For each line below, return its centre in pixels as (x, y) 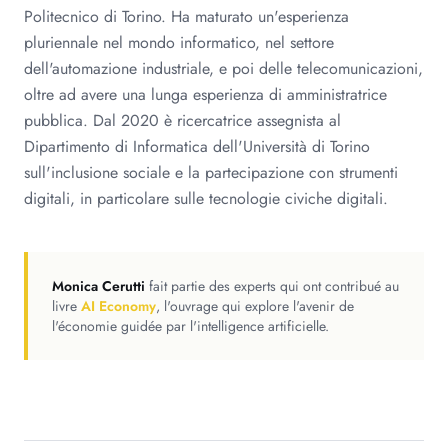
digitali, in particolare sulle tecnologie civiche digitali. (206, 198)
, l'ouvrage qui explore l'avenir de (255, 306)
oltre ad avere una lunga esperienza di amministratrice (205, 94)
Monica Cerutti (98, 286)
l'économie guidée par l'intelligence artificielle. (190, 326)
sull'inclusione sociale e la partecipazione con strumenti (211, 172)
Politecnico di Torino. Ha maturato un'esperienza (186, 16)
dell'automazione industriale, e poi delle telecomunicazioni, (223, 68)
